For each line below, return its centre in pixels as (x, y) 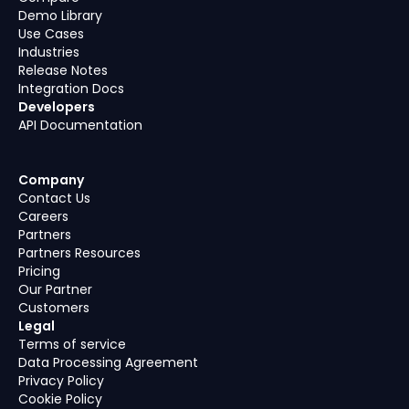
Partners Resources (79, 253)
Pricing (39, 271)
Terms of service (72, 344)
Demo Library (60, 16)
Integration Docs (71, 89)
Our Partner (55, 289)
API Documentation (80, 125)
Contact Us (54, 198)
